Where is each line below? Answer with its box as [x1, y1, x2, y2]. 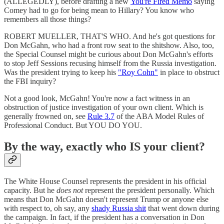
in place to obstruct [158, 68, 219, 77]
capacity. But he [4, 186, 56, 195]
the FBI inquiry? [4, 77, 56, 86]
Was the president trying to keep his [4, 68, 118, 77]
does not [56, 186, 83, 195]
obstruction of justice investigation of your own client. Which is [4, 103, 203, 112]
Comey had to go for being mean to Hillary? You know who [4, 6, 194, 15]
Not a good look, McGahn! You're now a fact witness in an [4, 94, 190, 103]
